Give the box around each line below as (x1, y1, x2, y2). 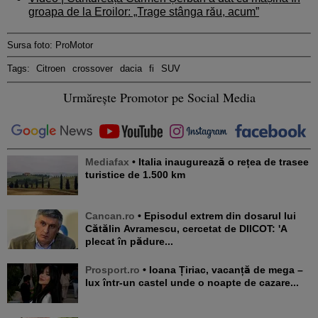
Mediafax (85, 155, 132, 168)
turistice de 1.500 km (85, 168, 185, 180)
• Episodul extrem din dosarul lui (135, 209, 144, 221)
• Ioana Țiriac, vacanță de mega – (140, 263, 149, 275)
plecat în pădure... (85, 235, 173, 247)
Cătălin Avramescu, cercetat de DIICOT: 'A (85, 222, 287, 234)
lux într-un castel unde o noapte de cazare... (85, 276, 299, 288)
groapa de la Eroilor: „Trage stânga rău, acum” (28, 5, 259, 18)
